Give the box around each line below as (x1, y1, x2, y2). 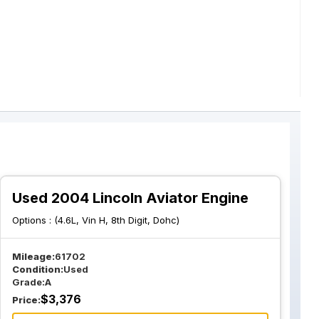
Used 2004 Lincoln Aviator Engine (12, 189, 249, 206)
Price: (12, 294, 41, 305)
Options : (12, 214, 55, 226)
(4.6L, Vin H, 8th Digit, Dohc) (54, 214, 180, 226)
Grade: (12, 276, 46, 288)
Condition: (12, 263, 64, 275)
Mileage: (12, 251, 56, 262)
